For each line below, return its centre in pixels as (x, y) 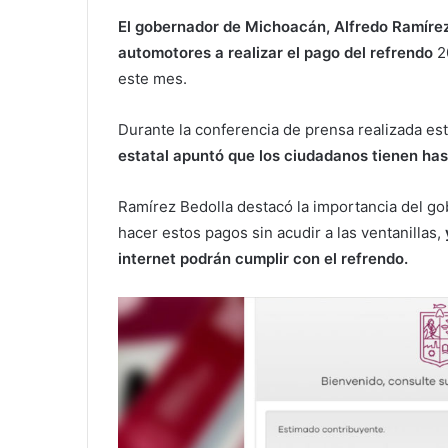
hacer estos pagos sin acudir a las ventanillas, (281, 232)
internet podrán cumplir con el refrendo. (263, 258)
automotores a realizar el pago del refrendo (275, 52)
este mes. (152, 78)
